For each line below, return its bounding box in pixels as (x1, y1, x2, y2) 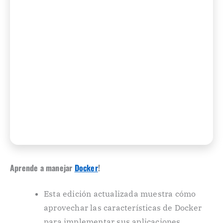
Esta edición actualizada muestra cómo (44, 189, 196, 199)
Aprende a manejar (10, 162, 75, 174)
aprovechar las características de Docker (44, 203, 202, 213)
